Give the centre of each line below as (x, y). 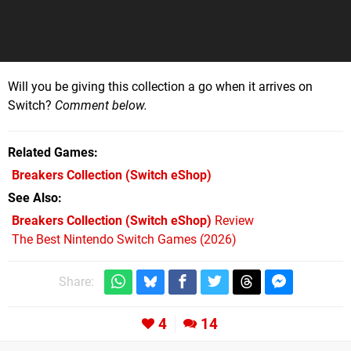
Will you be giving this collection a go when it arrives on (160, 86)
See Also (33, 197)
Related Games (51, 152)
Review (233, 220)
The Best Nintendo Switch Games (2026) (124, 239)
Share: (76, 282)
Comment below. (101, 105)
